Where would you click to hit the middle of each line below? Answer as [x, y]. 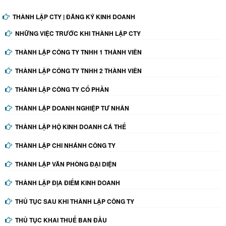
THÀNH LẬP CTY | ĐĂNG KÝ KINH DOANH [74, 17]
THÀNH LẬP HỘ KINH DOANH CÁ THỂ [71, 127]
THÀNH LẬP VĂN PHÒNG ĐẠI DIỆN [66, 164]
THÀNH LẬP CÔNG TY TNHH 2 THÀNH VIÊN [78, 71]
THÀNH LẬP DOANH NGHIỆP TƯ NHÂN [72, 108]
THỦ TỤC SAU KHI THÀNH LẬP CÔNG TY [75, 202]
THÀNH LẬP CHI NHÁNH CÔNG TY [65, 146]
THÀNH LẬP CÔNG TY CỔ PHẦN [62, 90]
